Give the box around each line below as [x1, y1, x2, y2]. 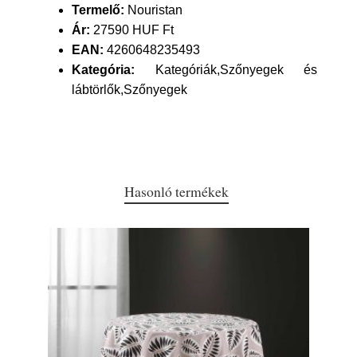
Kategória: [72, 63, 135, 76]
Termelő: [72, 3, 124, 17]
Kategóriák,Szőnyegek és [135, 63, 317, 76]
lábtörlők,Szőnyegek [72, 83, 187, 96]
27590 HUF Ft [90, 23, 174, 37]
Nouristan [124, 3, 182, 17]
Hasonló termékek [124, 182, 229, 201]
